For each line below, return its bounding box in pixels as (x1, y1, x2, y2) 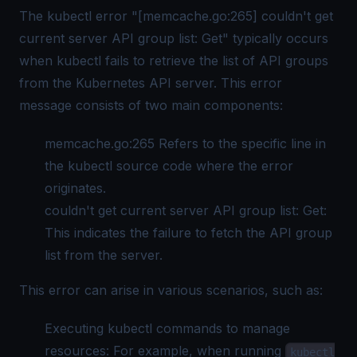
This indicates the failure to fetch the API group (45, 225, 332, 241)
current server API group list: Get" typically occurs (19, 30, 328, 46)
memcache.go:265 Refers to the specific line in (45, 135, 326, 151)
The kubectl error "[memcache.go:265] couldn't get (19, 8, 333, 24)
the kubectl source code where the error (45, 158, 293, 174)
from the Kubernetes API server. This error (19, 75, 282, 91)
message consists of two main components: (19, 97, 283, 113)
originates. (45, 180, 106, 196)
